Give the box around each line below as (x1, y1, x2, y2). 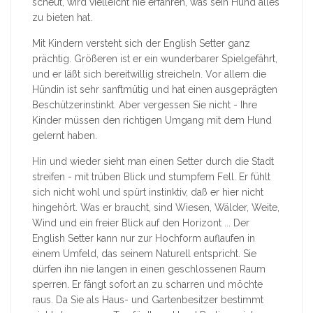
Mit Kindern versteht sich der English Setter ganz (32, 38, 250, 50)
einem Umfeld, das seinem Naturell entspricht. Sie (32, 248, 256, 260)
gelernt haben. (32, 130, 97, 142)
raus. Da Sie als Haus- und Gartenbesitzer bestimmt (32, 294, 263, 306)
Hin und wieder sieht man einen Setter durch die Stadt (32, 156, 274, 168)
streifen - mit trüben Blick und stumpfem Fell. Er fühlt (32, 171, 270, 183)
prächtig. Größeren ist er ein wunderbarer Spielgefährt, (32, 53, 277, 65)
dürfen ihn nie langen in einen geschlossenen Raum (32, 263, 265, 275)
